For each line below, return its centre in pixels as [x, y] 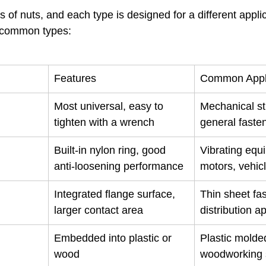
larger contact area [99, 210]
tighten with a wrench [104, 122]
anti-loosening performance [119, 166]
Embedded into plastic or [114, 238]
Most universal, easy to [110, 106]
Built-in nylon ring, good [111, 150]
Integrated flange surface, [116, 194]
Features [75, 78]
